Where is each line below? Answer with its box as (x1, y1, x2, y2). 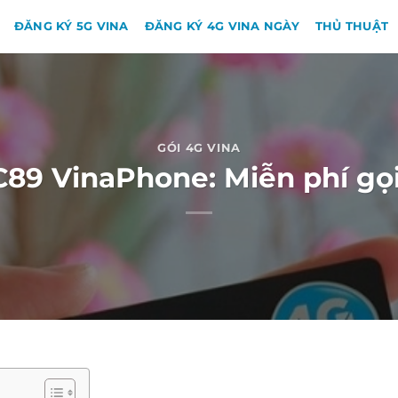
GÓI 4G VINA (156, 141, 242, 155)
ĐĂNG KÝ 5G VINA (13, 20, 129, 33)
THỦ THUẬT (314, 20, 389, 33)
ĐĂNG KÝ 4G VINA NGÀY (144, 20, 299, 33)
